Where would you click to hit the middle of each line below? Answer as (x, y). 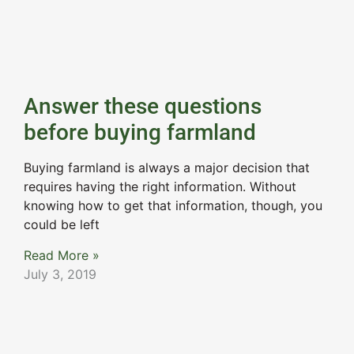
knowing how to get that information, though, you (173, 206)
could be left (62, 225)
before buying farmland (140, 133)
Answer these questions (143, 107)
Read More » (62, 255)
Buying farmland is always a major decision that (167, 168)
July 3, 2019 (60, 274)
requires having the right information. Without (160, 187)
